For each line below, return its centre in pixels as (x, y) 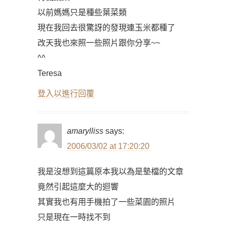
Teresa (50, 73)
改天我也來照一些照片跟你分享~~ (99, 43)
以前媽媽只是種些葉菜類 (82, 12)
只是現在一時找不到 (74, 217)
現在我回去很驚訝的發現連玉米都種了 (106, 28)
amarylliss (85, 131)
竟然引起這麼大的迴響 (78, 187)
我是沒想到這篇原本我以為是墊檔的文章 (110, 172)
